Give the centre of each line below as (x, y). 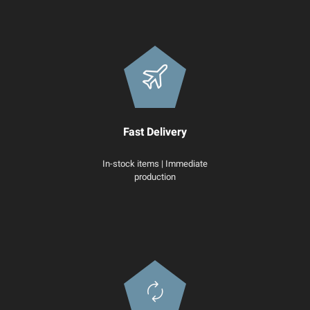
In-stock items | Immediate (155, 163)
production (155, 176)
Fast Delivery (155, 132)
